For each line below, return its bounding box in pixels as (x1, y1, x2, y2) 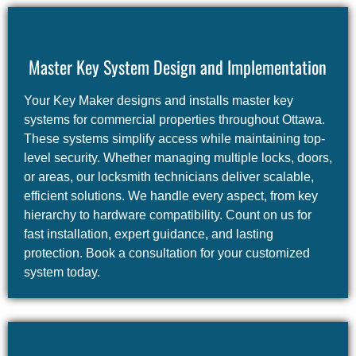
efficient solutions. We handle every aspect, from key (24, 189, 318, 203)
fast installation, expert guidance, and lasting (24, 227, 273, 242)
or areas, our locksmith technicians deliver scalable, (24, 170, 314, 184)
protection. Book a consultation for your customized (24, 246, 310, 261)
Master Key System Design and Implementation (29, 54, 327, 80)
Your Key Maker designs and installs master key (24, 94, 293, 108)
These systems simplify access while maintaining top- (24, 132, 325, 146)
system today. (24, 265, 100, 280)
